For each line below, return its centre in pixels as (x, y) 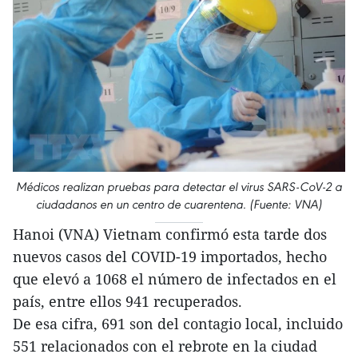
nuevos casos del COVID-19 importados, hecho (170, 256)
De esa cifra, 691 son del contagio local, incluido (178, 323)
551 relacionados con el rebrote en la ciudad (165, 346)
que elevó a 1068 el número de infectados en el (175, 278)
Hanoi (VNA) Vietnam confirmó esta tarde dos (170, 234)
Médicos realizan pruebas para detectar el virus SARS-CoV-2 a (179, 186)
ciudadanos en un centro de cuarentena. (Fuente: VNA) (179, 204)
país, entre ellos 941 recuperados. (129, 301)
